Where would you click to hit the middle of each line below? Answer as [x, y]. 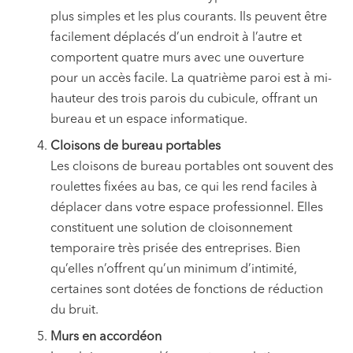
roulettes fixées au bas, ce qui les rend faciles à [184, 188]
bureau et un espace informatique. [149, 120]
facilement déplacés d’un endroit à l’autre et [176, 38]
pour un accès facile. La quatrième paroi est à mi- [191, 79]
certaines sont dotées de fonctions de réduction [187, 290]
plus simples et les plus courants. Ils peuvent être [189, 18]
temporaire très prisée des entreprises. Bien [175, 249]
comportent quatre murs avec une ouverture [177, 59]
